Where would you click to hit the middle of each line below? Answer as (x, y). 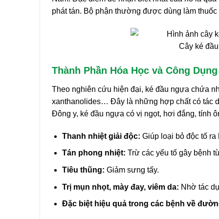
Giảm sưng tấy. (131, 170)
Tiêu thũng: (83, 170)
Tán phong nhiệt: (94, 153)
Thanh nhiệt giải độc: (101, 136)
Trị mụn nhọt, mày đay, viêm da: (120, 187)
